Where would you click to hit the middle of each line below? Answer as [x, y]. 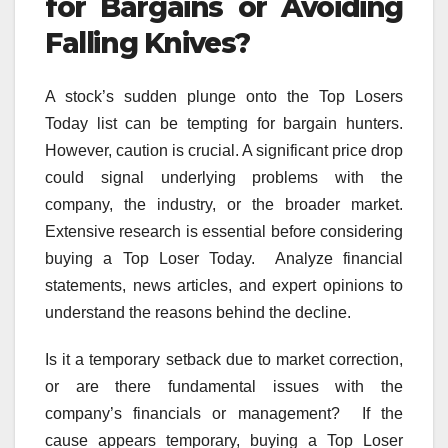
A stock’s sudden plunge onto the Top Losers [224, 97]
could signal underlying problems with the [224, 178]
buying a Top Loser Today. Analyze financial [224, 259]
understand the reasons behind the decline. [198, 313]
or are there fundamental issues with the [224, 387]
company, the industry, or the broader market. [224, 205]
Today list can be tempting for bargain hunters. [224, 124]
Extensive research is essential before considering [224, 232]
